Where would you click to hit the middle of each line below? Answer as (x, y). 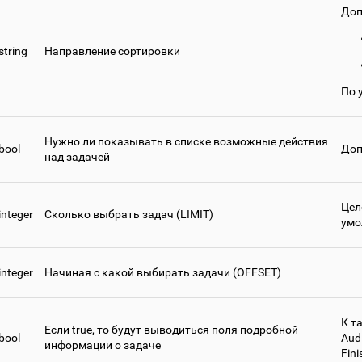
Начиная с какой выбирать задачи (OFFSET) (163, 273)
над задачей (77, 157)
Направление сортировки (112, 51)
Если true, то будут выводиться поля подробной (171, 330)
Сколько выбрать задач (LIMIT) (129, 215)
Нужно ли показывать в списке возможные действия (186, 142)
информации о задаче (103, 345)
